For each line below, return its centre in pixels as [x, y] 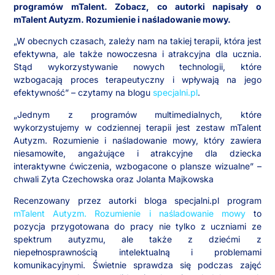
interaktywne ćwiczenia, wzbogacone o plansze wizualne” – [137, 166]
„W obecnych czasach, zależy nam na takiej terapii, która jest [137, 41]
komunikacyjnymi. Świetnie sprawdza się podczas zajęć [137, 265]
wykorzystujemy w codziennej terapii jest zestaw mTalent [137, 127]
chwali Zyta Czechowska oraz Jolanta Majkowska [114, 179]
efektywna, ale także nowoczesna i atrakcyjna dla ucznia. [137, 54]
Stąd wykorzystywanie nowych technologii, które [137, 67]
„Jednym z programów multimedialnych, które [137, 114]
